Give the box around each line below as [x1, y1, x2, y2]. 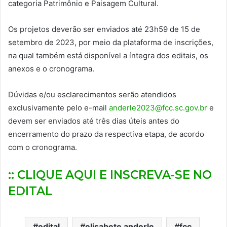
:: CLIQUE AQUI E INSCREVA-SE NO [8, 167, 212, 182]
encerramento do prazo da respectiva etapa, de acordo [8, 129, 204, 139]
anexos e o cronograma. [8, 63, 94, 73]
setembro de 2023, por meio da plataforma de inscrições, [8, 37, 213, 47]
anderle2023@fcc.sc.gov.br [109, 102, 207, 112]
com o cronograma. [8, 142, 77, 152]
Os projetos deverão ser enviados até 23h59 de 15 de [8, 24, 200, 34]
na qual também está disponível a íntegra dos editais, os [8, 50, 208, 60]
